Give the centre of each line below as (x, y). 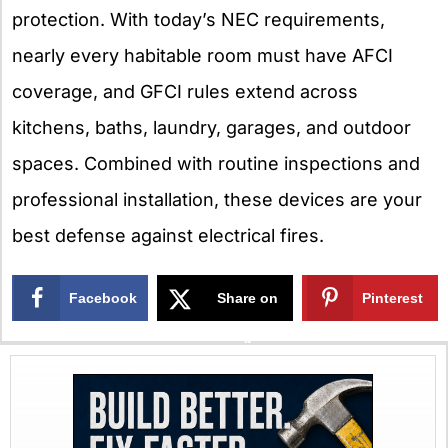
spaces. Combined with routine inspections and (216, 163)
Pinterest (393, 298)
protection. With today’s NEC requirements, (198, 19)
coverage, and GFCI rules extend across (185, 91)
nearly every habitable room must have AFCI (202, 55)
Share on (248, 298)
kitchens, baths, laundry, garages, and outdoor (211, 127)
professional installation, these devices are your (217, 199)
